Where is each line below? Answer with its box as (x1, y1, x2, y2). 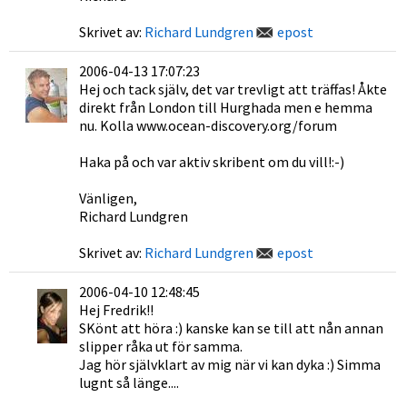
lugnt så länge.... (79, 373, 179, 392)
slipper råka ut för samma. (79, 337, 243, 355)
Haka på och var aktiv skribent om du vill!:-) (79, 153, 344, 171)
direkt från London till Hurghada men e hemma (79, 98, 372, 116)
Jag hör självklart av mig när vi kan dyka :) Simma (79, 355, 381, 373)
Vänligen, (79, 189, 137, 207)
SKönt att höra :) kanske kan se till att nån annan (79, 319, 383, 337)
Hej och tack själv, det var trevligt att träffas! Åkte (79, 80, 387, 98)
